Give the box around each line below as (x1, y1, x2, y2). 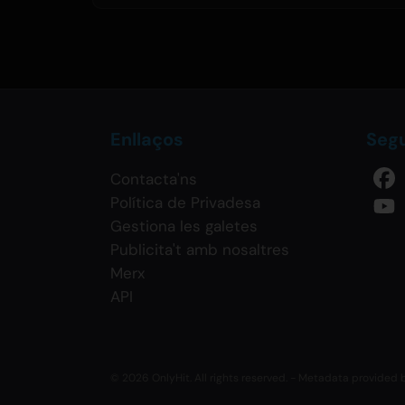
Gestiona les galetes (110, 216, 258, 237)
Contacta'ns (110, 169, 197, 190)
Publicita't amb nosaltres (110, 240, 289, 260)
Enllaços (110, 127, 184, 152)
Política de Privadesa (110, 193, 260, 213)
